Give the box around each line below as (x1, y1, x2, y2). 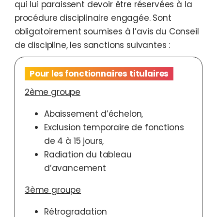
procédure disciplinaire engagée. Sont (15, 12, 171, 24)
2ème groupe (25, 86, 81, 98)
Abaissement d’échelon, (44, 108, 143, 120)
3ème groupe (25, 184, 81, 196)
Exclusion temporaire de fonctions (44, 122, 184, 134)
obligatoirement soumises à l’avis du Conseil (15, 26, 199, 38)
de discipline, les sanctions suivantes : (15, 39, 170, 51)
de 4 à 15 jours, (44, 135, 104, 147)
